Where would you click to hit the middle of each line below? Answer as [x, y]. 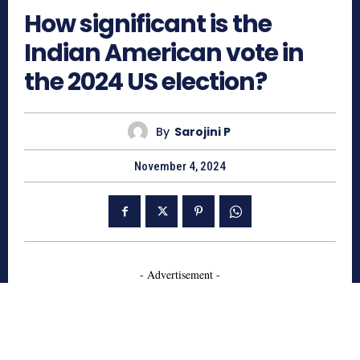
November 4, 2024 [180, 167]
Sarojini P [202, 131]
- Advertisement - [180, 275]
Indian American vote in [164, 53]
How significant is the [148, 25]
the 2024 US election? [145, 82]
